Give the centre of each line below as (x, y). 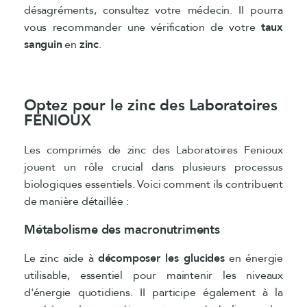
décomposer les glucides (161, 258)
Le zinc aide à (61, 258)
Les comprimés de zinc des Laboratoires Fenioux (153, 150)
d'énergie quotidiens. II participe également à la (153, 292)
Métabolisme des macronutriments (122, 230)
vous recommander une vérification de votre (143, 27)
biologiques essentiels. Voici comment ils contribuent (153, 184)
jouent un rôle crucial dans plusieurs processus (153, 167)
